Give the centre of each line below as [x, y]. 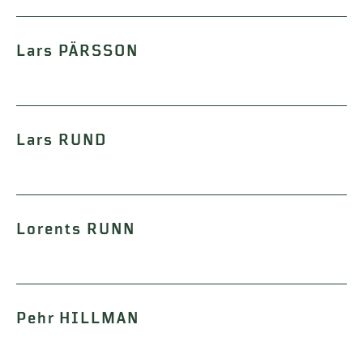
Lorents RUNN [76, 229]
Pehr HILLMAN [78, 318]
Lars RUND [62, 140]
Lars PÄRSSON [77, 51]
